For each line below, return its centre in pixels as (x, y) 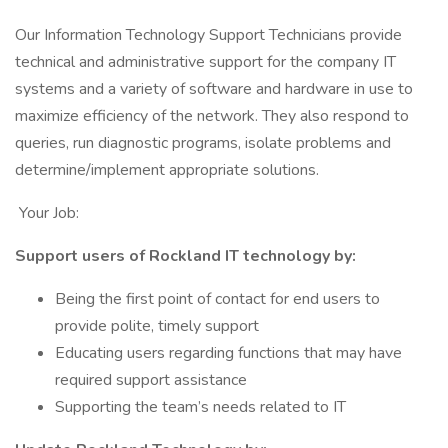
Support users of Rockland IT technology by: (185, 256)
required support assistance (151, 380)
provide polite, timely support (157, 326)
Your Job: (47, 213)
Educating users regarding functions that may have (228, 353)
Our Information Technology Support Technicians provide (208, 35)
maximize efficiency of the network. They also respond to (212, 116)
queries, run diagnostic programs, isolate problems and (203, 143)
